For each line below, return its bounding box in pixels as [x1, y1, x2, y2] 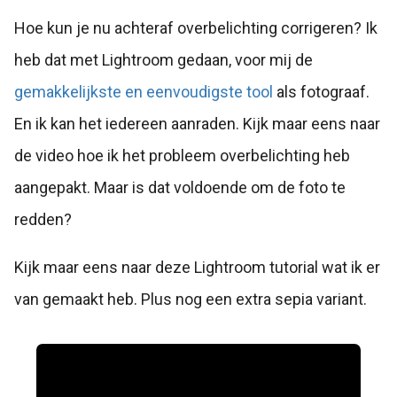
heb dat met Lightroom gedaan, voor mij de [14, 51, 313, 69]
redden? [14, 210, 72, 229]
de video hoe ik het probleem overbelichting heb [14, 146, 350, 165]
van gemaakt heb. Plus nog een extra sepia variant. [14, 290, 367, 308]
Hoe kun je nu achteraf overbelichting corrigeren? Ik [14, 19, 378, 37]
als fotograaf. [273, 82, 370, 101]
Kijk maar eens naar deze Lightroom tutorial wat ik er [14, 258, 380, 276]
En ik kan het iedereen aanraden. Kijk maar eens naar [14, 114, 380, 133]
